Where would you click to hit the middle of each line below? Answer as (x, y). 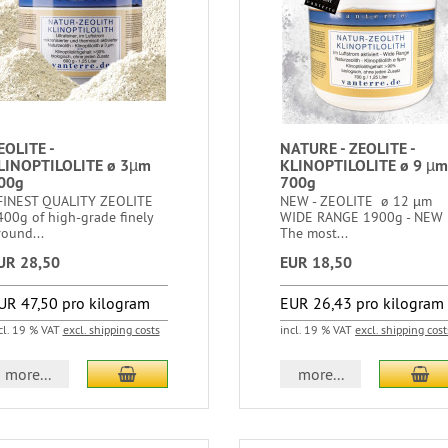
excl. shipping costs (111, 329)
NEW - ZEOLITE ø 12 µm (355, 201)
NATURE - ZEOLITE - (347, 148)
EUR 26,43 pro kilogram (361, 303)
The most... (313, 233)
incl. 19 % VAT (317, 329)
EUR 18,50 (315, 262)
